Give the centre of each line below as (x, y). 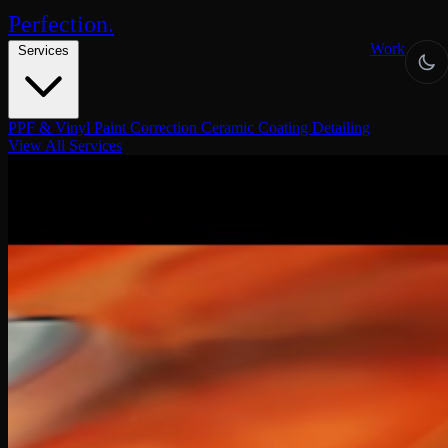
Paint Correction (147, 127)
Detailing (341, 127)
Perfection (58, 24)
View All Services (65, 145)
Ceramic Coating (256, 127)
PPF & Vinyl (51, 127)
